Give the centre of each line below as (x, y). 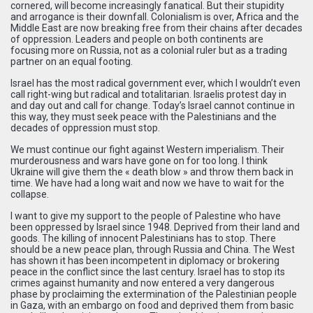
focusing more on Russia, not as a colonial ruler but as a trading (149, 50)
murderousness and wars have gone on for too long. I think (139, 160)
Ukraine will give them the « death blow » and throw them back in (152, 172)
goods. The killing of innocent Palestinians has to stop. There (143, 238)
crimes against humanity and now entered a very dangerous (143, 283)
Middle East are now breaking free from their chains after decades (156, 28)
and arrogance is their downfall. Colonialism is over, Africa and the (155, 16)
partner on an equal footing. (72, 61)
